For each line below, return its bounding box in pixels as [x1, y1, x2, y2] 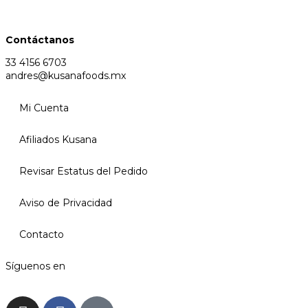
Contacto [19, 228, 64, 241]
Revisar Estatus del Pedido [19, 164, 148, 177]
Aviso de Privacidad [19, 196, 112, 209]
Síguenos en [5, 259, 65, 272]
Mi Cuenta [19, 101, 69, 114]
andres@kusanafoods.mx [5, 69, 126, 82]
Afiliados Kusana [19, 133, 97, 146]
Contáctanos [5, 33, 74, 46]
